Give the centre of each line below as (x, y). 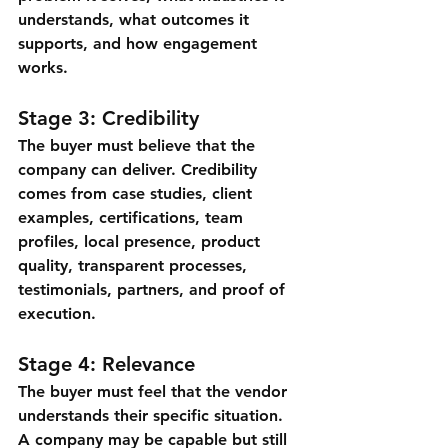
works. (43, 68)
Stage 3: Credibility (108, 118)
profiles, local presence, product (141, 242)
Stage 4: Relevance (106, 364)
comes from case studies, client (137, 194)
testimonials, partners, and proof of (154, 290)
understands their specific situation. (153, 416)
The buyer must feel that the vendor (155, 392)
